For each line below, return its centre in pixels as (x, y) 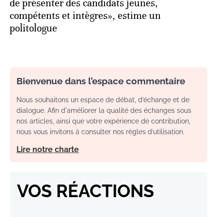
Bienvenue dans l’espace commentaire (101, 81)
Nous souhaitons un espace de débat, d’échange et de (103, 100)
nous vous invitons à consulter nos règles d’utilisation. (101, 132)
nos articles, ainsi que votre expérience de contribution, (103, 121)
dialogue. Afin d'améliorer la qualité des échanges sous (104, 111)
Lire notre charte (48, 150)
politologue (33, 29)
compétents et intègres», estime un (85, 16)
